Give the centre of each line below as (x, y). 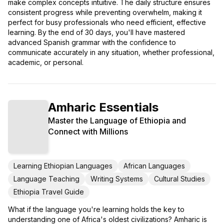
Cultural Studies (179, 178)
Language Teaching (46, 178)
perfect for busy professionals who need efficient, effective (107, 22)
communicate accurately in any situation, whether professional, (111, 52)
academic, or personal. (46, 62)
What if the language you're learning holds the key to (96, 209)
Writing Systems (117, 178)
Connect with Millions (88, 131)
